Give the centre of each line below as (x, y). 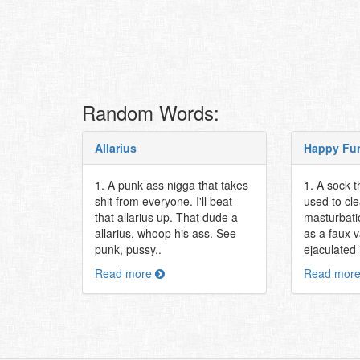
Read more (125, 273)
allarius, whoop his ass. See (166, 233)
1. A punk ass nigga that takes (172, 185)
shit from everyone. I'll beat (164, 201)
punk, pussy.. (128, 249)
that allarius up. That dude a (166, 217)
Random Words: (151, 112)
